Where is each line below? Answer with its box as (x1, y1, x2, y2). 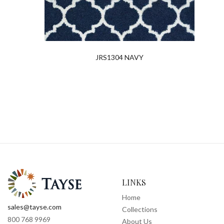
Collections (122, 205, 157, 214)
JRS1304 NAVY (95, 53, 143, 62)
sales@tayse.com (7, 202, 61, 211)
